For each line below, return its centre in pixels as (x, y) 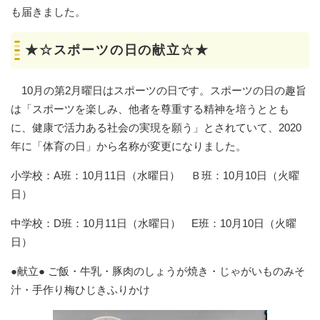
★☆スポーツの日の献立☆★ (117, 50)
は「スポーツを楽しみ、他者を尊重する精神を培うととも (150, 109)
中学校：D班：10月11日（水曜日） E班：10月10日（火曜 (154, 224)
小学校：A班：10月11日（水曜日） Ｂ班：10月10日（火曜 (155, 176)
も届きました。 (48, 12)
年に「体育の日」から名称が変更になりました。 (129, 146)
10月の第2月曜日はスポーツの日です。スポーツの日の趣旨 (159, 91)
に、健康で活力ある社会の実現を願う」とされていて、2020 (156, 128)
